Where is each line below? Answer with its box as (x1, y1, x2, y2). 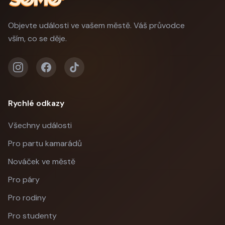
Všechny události (8, 120, 72, 131)
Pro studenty (8, 210, 57, 221)
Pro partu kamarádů (8, 138, 82, 149)
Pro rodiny (8, 192, 46, 203)
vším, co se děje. (8, 33, 67, 44)
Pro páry (8, 174, 40, 185)
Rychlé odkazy (8, 98, 64, 109)
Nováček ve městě (8, 156, 75, 167)
